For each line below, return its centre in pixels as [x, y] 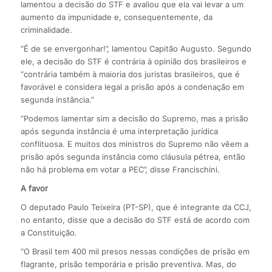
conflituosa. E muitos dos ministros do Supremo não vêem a [134, 144]
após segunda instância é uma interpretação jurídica [119, 131]
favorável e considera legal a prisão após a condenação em [132, 87]
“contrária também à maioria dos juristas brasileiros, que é [130, 74]
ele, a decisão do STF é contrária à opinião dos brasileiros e [133, 61]
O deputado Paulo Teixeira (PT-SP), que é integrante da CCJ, [136, 207]
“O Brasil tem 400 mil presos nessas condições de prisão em [135, 251]
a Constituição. [49, 232]
